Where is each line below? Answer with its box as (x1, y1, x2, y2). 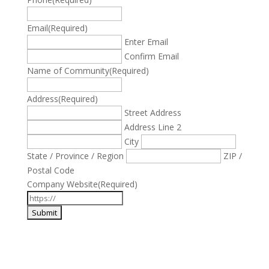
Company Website (26, 178, 98, 190)
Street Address (124, 107, 181, 118)
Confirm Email (124, 50, 179, 62)
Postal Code (26, 165, 74, 176)
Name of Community (26, 65, 109, 76)
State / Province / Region (26, 150, 124, 162)
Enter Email (124, 36, 168, 47)
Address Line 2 (124, 121, 181, 133)
